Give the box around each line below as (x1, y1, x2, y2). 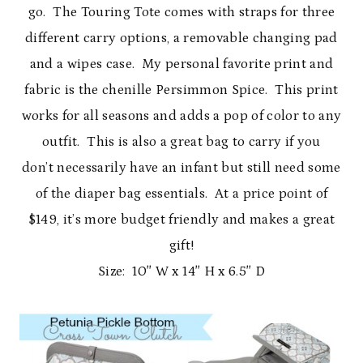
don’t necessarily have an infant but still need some (22, 160, 341, 176)
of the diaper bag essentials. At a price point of (35, 186, 328, 202)
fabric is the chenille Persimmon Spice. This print (24, 82, 339, 98)
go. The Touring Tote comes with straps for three (28, 4, 335, 20)
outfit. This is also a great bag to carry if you (42, 134, 321, 150)
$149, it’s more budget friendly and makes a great (28, 211, 335, 228)
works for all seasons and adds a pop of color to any (21, 108, 342, 124)
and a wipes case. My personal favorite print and (29, 56, 334, 72)
